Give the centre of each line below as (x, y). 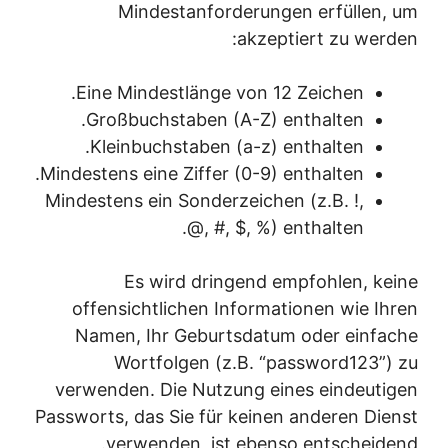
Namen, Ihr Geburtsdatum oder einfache (269, 335)
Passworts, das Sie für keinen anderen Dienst (249, 416)
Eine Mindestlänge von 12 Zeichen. (243, 92)
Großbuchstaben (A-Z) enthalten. (248, 119)
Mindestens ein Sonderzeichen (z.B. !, (227, 200)
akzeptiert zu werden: (350, 38)
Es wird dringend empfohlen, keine (294, 281)
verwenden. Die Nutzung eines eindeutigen (259, 389)
